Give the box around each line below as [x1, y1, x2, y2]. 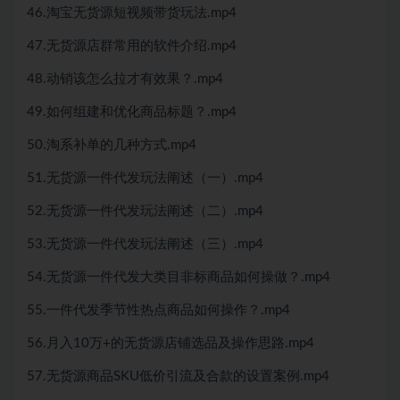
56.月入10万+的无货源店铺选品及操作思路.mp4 [27, 337, 314, 350]
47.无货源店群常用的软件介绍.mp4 [27, 39, 237, 53]
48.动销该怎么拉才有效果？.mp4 [27, 72, 223, 86]
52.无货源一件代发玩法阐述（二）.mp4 [27, 204, 263, 218]
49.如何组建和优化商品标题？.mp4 [27, 105, 237, 119]
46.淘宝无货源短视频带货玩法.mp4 [27, 6, 237, 20]
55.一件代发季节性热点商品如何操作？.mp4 [27, 304, 290, 317]
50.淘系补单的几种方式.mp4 [27, 138, 196, 152]
